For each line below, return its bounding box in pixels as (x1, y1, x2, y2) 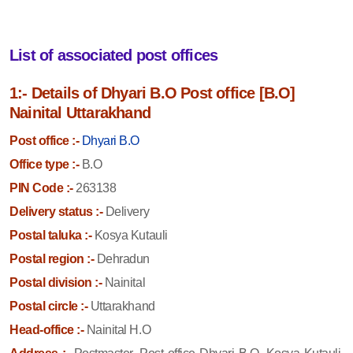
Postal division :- (9, 275, 102, 289)
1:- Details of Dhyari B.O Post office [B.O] (9, 84, 295, 102)
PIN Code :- (9, 180, 73, 195)
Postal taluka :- (9, 228, 92, 242)
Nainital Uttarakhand (9, 103, 150, 121)
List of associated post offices (9, 46, 218, 64)
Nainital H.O (84, 322, 151, 336)
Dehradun (94, 251, 150, 266)
